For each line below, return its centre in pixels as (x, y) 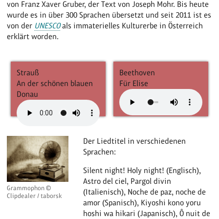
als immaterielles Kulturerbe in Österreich (132, 25)
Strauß (28, 72)
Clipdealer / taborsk (35, 196)
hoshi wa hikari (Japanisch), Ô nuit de (147, 213)
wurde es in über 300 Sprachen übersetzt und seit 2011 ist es (109, 15)
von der (21, 25)
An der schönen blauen (55, 83)
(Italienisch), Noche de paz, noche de (145, 192)
